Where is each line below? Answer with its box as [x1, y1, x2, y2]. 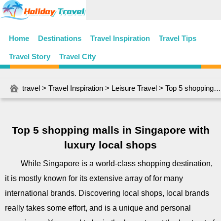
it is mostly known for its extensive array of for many [5, 174, 183, 183]
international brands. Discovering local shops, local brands [5, 189, 209, 197]
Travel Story [9, 52, 50, 61]
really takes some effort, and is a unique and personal [5, 204, 191, 212]
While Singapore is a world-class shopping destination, [21, 159, 213, 168]
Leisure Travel [111, 84, 157, 92]
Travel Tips [159, 34, 196, 42]
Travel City [59, 52, 96, 61]
